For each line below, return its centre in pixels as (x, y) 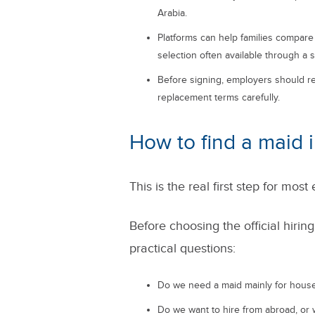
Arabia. (172, 13)
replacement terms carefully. (218, 98)
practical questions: (182, 249)
